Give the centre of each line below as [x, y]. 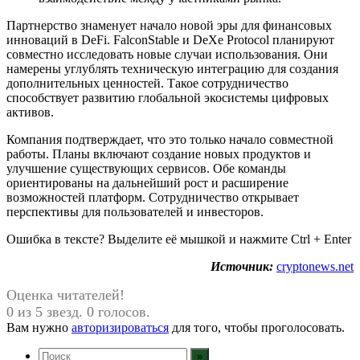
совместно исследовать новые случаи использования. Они [167, 54]
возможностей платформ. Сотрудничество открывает [153, 197]
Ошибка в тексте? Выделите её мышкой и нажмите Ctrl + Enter [179, 239]
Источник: [242, 266]
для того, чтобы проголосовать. [257, 327]
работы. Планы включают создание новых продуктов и [159, 153]
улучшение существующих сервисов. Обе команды [146, 168]
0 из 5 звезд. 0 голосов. [78, 311]
